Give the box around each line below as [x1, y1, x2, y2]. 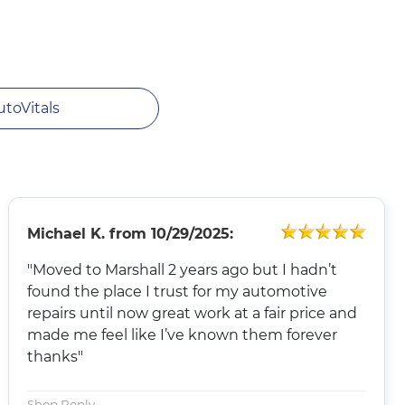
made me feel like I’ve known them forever [26, 325, 337, 344]
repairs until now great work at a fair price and [26, 304, 357, 322]
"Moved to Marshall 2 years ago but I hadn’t [26, 260, 337, 278]
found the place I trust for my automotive [26, 282, 327, 300]
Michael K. [26, 224, 105, 242]
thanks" [26, 347, 83, 365]
